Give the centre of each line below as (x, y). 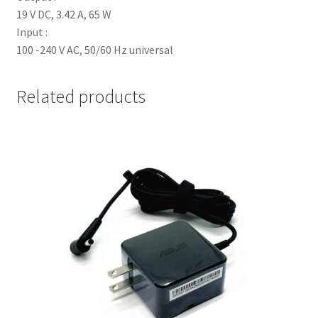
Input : (32, 32)
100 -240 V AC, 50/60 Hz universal (94, 49)
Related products (81, 97)
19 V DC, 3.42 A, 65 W (64, 14)
